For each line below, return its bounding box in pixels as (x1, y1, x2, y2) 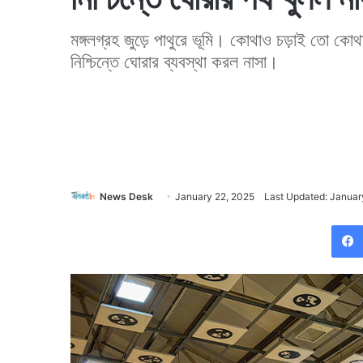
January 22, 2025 (175, 190, 254, 203)
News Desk (100, 190, 153, 203)
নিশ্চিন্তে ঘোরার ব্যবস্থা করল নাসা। (70, 51, 279, 72)
